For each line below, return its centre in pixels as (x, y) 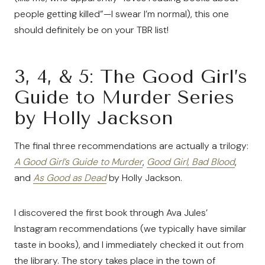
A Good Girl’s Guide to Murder (78, 162)
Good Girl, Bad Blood (191, 162)
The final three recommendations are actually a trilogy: (131, 146)
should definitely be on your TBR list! (91, 30)
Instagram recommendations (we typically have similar (130, 229)
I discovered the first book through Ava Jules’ (111, 213)
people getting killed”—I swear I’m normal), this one (122, 14)
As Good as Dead (70, 178)
